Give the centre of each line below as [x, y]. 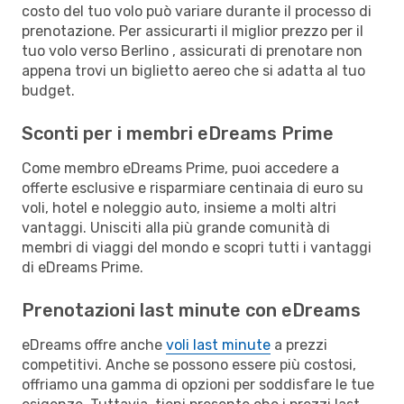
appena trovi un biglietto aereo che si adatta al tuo [193, 70]
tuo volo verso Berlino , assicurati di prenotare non [192, 50]
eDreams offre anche [94, 344]
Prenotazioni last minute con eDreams [191, 310]
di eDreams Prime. [83, 267]
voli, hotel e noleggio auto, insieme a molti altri [179, 207]
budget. [48, 90]
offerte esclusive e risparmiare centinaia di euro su [193, 188]
